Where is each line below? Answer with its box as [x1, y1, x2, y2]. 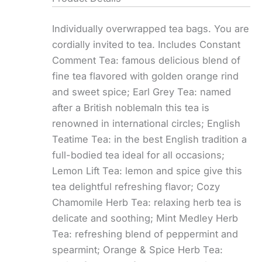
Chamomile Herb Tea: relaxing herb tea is [52, 196, 242, 209]
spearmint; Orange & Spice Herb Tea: [52, 244, 223, 256]
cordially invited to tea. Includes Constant [52, 39, 241, 51]
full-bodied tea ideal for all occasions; [52, 149, 225, 161]
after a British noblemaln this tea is [52, 102, 210, 114]
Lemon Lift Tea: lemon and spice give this [52, 165, 243, 177]
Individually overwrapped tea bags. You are [52, 23, 250, 35]
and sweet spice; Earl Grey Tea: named [52, 86, 232, 98]
